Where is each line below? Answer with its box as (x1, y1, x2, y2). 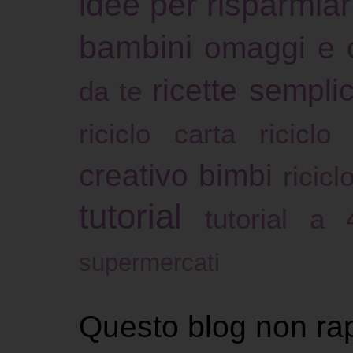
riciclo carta (79, 117, 236, 149)
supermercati (79, 248, 220, 277)
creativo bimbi (79, 157, 273, 192)
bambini (79, 28, 192, 65)
